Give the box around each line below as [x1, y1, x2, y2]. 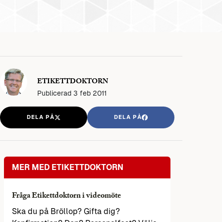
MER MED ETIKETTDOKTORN [12, 163, 123, 172]
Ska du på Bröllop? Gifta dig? [12, 207, 120, 217]
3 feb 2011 [73, 89, 107, 97]
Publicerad [37, 89, 73, 97]
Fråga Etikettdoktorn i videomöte [12, 190, 121, 204]
